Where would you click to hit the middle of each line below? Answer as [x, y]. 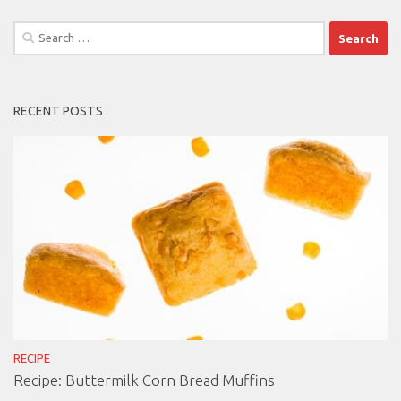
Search [32, 31]
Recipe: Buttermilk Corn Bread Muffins [144, 380]
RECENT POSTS [58, 111]
